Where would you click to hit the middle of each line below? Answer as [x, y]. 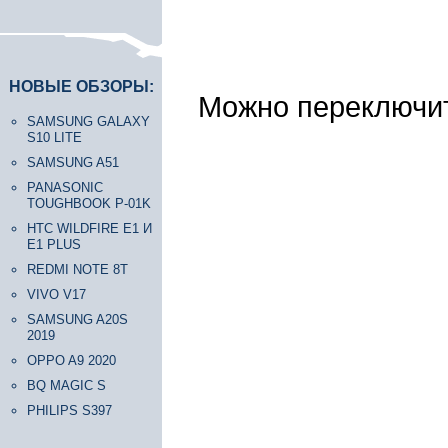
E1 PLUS [54, 244]
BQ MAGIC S [66, 385]
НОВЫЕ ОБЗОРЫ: [81, 86]
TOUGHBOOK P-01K [89, 203]
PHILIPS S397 [69, 410]
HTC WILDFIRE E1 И [89, 228]
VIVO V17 [56, 294]
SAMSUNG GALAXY [88, 121]
